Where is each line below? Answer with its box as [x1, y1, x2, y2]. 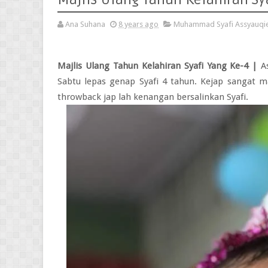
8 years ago [118, 20, 159, 29]
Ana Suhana [65, 20, 105, 29]
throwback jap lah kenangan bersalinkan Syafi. [57, 92, 251, 102]
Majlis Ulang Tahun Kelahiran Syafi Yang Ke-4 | [57, 60, 258, 71]
